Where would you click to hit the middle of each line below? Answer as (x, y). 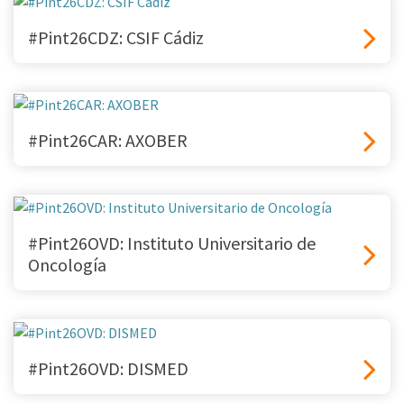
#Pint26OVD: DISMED (108, 368)
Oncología (67, 265)
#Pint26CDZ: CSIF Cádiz (116, 38)
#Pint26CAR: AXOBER (108, 141)
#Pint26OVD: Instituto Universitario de (172, 243)
